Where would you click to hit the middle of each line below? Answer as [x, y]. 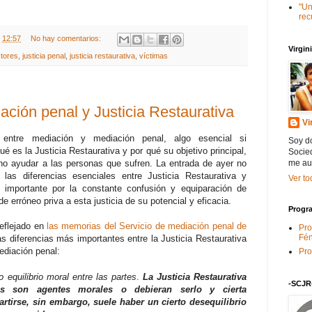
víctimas [154, 55]
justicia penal [44, 55]
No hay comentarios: [67, 39]
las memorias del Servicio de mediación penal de [146, 226]
